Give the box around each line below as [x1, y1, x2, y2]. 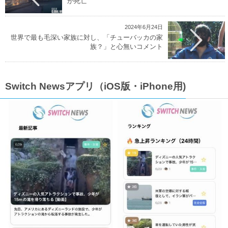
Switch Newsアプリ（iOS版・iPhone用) [5, 81, 186, 92]
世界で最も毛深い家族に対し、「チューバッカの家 [11, 34, 163, 42]
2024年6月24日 [125, 24, 163, 31]
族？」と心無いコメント [90, 43, 163, 51]
